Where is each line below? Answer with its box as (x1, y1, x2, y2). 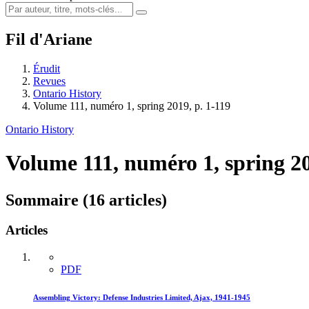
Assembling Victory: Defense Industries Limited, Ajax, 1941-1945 (33, 293, 250, 302)
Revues (33, 74, 66, 87)
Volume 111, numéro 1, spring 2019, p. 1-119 (33, 99, 230, 112)
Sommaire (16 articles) (6, 190, 167, 209)
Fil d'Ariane (6, 30, 92, 48)
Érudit (33, 62, 60, 74)
